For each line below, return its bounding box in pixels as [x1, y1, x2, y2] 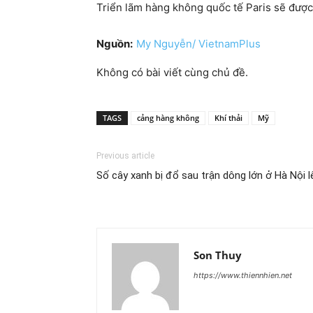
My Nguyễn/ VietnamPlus [136, 37, 261, 51]
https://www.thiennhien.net [194, 270, 292, 281]
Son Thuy [194, 248, 242, 263]
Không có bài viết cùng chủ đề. [96, 66, 248, 80]
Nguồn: [96, 37, 133, 51]
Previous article [96, 151, 154, 161]
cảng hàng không [137, 112, 199, 124]
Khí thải [214, 112, 242, 124]
